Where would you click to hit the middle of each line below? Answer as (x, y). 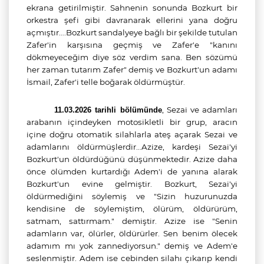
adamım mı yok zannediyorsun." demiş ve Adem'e (132, 246)
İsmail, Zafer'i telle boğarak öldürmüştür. (106, 82)
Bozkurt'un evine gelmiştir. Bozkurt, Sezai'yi (132, 184)
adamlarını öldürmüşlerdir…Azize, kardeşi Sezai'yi (132, 147)
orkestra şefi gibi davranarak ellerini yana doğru (132, 20)
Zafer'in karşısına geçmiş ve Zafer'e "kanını (132, 45)
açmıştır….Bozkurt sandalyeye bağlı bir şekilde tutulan (132, 32)
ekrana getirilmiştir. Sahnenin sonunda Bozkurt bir (132, 8)
